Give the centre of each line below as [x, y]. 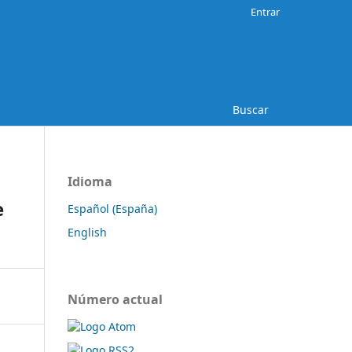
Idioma [90, 181]
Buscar [251, 109]
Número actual [115, 299]
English [87, 232]
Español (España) [112, 208]
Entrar [265, 11]
